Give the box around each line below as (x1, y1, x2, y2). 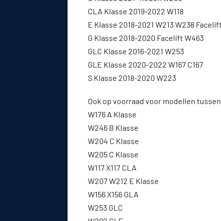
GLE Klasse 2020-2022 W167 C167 (88, 59, 203, 69)
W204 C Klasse (88, 136, 139, 146)
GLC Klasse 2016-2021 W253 (88, 46, 184, 56)
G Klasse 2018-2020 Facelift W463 (88, 33, 204, 42)
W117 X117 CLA (88, 162, 137, 172)
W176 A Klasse (88, 109, 137, 119)
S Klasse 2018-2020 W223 (88, 73, 176, 82)
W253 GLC (88, 202, 123, 212)
